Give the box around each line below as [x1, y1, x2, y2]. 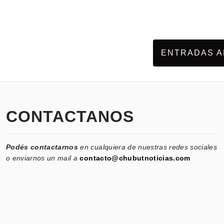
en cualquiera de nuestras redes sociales [78, 142, 217, 151]
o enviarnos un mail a [6, 153, 80, 162]
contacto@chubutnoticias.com [79, 153, 190, 162]
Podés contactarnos [6, 142, 78, 151]
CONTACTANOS [6, 107, 134, 125]
